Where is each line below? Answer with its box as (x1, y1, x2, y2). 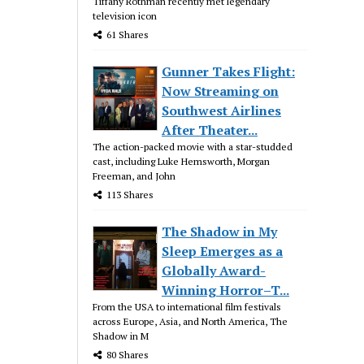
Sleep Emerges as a (162, 241, 284, 260)
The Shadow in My (162, 222, 278, 240)
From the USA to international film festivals (93, 300, 282, 313)
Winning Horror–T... (162, 280, 290, 299)
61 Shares (106, 28, 149, 41)
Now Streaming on (162, 81, 279, 100)
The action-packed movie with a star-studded (93, 140, 293, 153)
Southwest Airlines (162, 101, 282, 119)
